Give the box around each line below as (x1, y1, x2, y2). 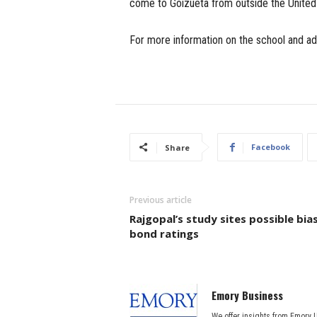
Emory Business (211, 287, 283, 303)
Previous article (129, 193, 192, 206)
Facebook (250, 141, 290, 152)
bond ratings (129, 226, 199, 241)
